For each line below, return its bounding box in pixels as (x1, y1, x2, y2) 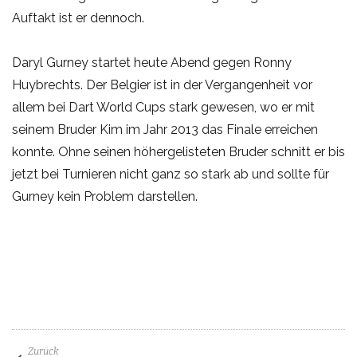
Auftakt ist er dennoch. (12, 10, 144, 26)
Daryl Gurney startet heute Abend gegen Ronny (12, 55, 292, 71)
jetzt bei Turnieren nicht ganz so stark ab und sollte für (12, 167, 329, 182)
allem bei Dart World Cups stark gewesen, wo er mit (12, 100, 315, 116)
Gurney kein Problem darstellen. (12, 189, 198, 205)
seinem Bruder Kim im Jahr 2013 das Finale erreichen (12, 122, 318, 138)
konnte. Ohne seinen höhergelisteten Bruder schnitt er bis (12, 144, 345, 160)
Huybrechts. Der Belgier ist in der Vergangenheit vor (12, 77, 312, 93)
